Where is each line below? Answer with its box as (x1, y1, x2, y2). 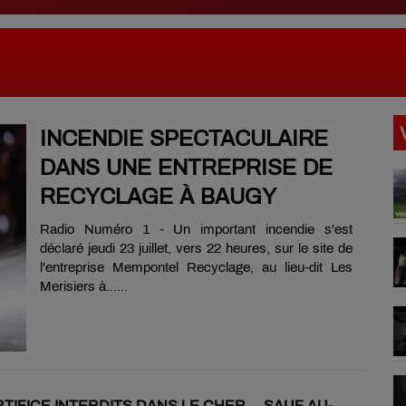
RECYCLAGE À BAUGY (40, 185, 276, 209)
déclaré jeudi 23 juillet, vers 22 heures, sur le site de (40, 241, 353, 256)
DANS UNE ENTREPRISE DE (40, 156, 333, 180)
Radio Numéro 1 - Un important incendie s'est (40, 222, 353, 237)
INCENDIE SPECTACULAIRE (40, 127, 328, 151)
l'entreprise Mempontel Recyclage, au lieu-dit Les (40, 260, 353, 275)
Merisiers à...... (40, 279, 128, 295)
